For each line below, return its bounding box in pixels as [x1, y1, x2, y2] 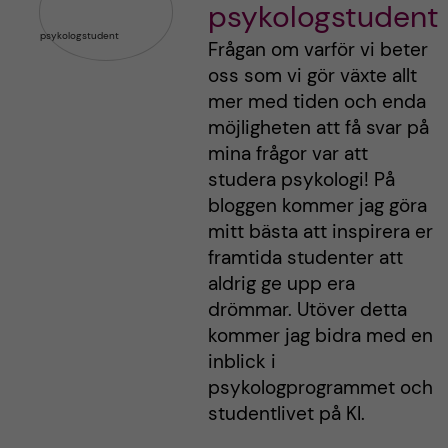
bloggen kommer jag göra [208, 193, 428, 219]
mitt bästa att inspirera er [208, 219, 434, 245]
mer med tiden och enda [208, 89, 427, 115]
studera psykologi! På [208, 167, 396, 193]
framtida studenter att [208, 245, 404, 271]
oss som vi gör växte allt [208, 63, 418, 89]
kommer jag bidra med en [208, 323, 434, 349]
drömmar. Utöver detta [208, 297, 408, 323]
